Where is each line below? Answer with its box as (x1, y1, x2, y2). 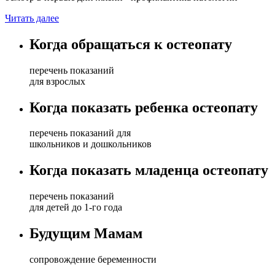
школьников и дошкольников (29, 139, 152, 150)
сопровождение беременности (29, 254, 157, 265)
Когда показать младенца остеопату (29, 162, 268, 179)
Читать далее (5, 12, 59, 23)
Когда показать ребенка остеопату (29, 99, 258, 115)
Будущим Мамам (29, 225, 142, 242)
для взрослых (29, 76, 85, 87)
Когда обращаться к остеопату (29, 36, 232, 52)
